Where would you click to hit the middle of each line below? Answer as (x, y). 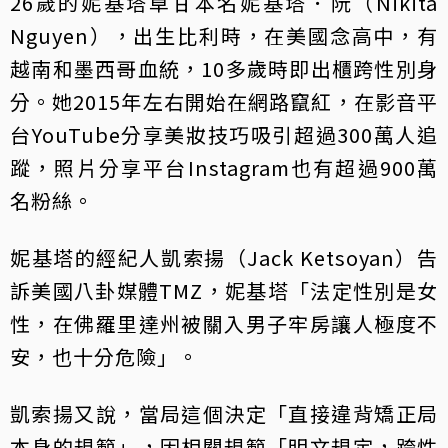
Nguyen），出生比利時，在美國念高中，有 (224, 35)
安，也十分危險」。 (104, 356)
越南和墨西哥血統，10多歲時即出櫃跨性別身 (224, 68)
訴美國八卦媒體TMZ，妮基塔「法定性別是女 (224, 290)
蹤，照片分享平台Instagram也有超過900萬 (224, 167)
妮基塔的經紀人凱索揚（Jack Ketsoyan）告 (224, 257)
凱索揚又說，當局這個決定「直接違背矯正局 (224, 413)
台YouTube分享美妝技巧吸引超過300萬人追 (224, 134)
